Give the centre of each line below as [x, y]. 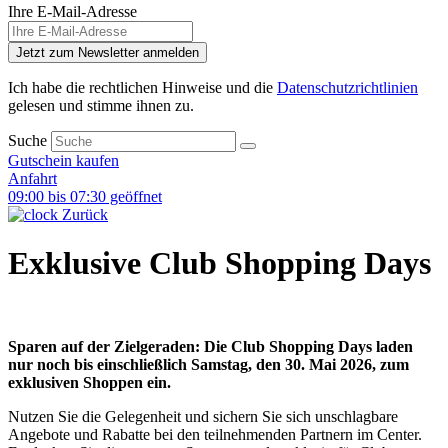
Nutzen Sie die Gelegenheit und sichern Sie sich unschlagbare [203, 416]
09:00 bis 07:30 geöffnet [85, 196]
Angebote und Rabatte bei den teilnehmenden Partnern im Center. [215, 434]
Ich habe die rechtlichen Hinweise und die [142, 87]
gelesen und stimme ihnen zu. [101, 105]
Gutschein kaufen [63, 160]
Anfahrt [32, 178]
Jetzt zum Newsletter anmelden [107, 52]
